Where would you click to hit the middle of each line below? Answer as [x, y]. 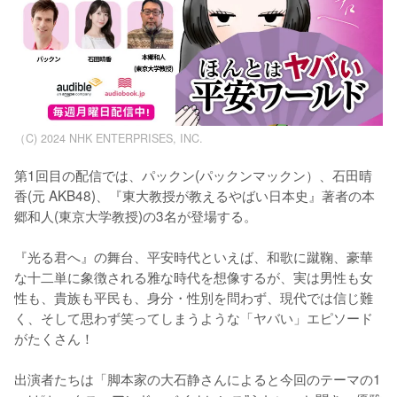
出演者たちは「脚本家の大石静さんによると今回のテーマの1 [198, 379]
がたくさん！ [54, 338]
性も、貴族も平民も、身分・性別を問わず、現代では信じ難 [194, 297]
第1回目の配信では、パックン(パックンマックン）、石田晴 [193, 175]
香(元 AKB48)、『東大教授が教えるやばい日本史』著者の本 [195, 195]
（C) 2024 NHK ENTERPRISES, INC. [109, 139]
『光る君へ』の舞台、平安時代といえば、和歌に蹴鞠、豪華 [194, 257]
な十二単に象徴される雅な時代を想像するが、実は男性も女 [194, 277]
